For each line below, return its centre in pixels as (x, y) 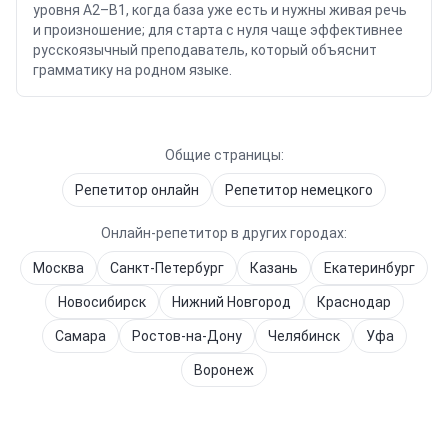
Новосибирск (101, 302)
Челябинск (303, 336)
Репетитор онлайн (137, 190)
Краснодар (353, 302)
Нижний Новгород (231, 302)
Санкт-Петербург (167, 268)
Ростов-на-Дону (186, 336)
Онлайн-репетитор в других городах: (224, 233)
